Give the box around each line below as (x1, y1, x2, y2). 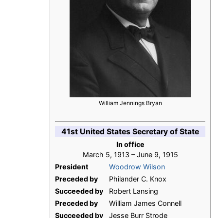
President (55, 163, 89, 171)
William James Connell (109, 199, 182, 208)
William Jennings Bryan (98, 99, 162, 107)
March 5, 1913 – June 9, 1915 (82, 150, 178, 159)
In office (116, 140, 145, 149)
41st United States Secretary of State (61, 127, 199, 137)
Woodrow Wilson (109, 163, 165, 171)
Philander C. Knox (109, 175, 166, 183)
